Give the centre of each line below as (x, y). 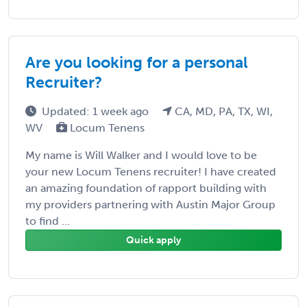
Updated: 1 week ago (97, 111)
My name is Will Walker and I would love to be (141, 155)
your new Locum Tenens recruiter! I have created (151, 171)
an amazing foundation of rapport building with (146, 188)
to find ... (48, 221)
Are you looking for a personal (137, 62)
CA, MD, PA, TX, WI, (222, 111)
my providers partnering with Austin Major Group (150, 204)
